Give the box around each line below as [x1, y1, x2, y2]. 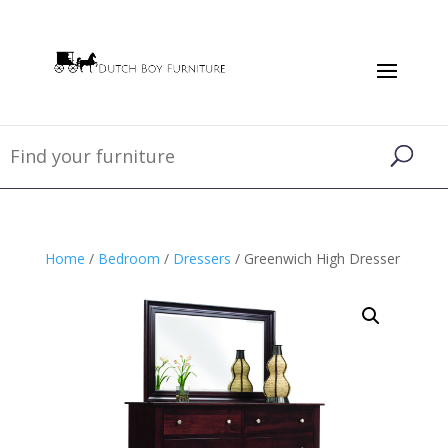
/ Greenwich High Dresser [230, 249, 400, 268]
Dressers [172, 249, 231, 268]
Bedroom [97, 249, 160, 268]
